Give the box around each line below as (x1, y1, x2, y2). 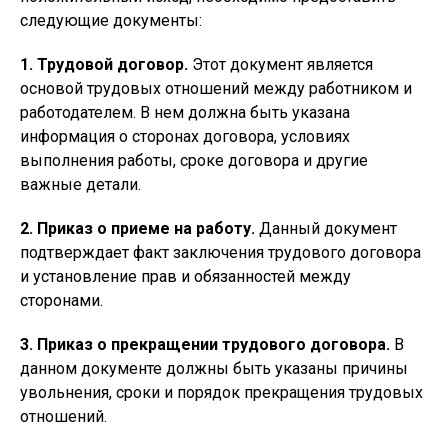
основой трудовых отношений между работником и (20, 79, 412, 98)
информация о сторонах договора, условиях (20, 127, 350, 146)
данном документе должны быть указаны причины (20, 359, 408, 378)
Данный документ (255, 219, 397, 238)
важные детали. (20, 175, 141, 194)
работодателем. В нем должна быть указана (20, 103, 350, 122)
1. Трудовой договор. (20, 55, 188, 74)
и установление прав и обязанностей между (20, 267, 351, 286)
